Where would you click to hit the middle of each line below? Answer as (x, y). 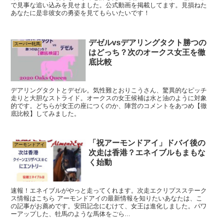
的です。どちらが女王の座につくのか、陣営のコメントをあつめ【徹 (109, 106)
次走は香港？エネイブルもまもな (147, 153)
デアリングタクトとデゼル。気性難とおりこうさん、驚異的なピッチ (109, 90)
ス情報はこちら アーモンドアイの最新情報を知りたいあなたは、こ (107, 199)
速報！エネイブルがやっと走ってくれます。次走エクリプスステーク (109, 191)
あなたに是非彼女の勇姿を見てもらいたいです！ (81, 13)
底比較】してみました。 (46, 113)
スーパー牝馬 (27, 44)
